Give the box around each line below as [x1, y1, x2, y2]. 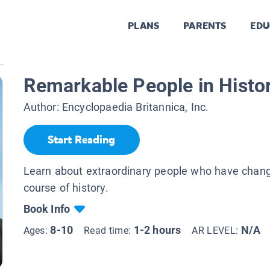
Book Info [23, 202, 71, 215]
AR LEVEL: [192, 224, 241, 236]
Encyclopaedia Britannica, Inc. [61, 101, 209, 114]
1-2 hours [133, 223, 181, 236]
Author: [23, 101, 62, 114]
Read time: [84, 224, 134, 236]
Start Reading [48, 133, 115, 148]
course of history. [23, 181, 108, 194]
